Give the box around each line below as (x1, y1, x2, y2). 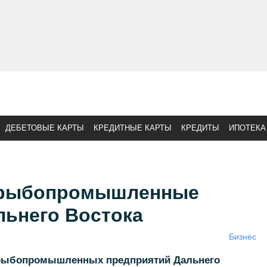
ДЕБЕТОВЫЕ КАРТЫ (5, 123, 84, 132)
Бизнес (228, 232, 256, 241)
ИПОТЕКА (229, 123, 266, 132)
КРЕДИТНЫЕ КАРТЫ (94, 123, 172, 132)
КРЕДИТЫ (181, 123, 219, 132)
